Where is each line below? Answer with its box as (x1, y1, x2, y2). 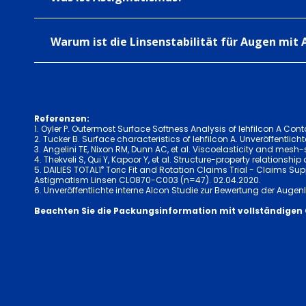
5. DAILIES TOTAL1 (34, 164, 101, 176)
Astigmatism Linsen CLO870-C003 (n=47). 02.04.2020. (34, 174, 261, 186)
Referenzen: (34, 113, 89, 124)
